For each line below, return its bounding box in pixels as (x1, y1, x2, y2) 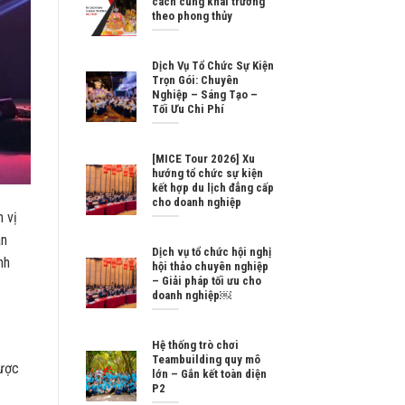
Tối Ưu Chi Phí (151, 102, 224, 117)
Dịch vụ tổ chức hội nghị (151, 245, 271, 259)
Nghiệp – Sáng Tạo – (151, 88, 258, 102)
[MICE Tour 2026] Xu (151, 152, 255, 166)
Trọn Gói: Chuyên (151, 73, 239, 88)
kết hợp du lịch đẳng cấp (151, 181, 274, 195)
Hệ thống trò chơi (151, 338, 239, 353)
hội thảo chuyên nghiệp (151, 259, 268, 274)
